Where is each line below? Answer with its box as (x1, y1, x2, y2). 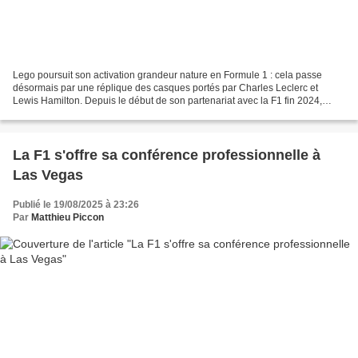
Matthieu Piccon (31, 211, 104, 223)
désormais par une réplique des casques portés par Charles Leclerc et (13, 82, 318, 93)
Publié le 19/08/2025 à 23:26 (13, 198, 139, 210)
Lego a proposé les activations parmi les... (13, 107, 195, 119)
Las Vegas (13, 166, 83, 183)
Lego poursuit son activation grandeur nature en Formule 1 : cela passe (13, 69, 322, 81)
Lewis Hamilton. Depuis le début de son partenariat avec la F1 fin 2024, (13, 94, 322, 106)
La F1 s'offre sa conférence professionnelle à (13, 146, 320, 163)
